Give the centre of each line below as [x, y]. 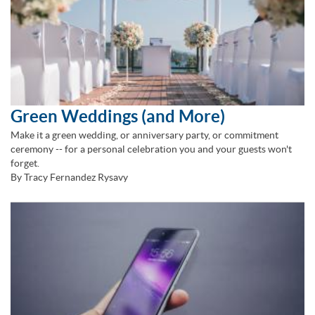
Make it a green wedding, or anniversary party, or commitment [144, 135]
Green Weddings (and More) [118, 116]
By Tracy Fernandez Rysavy [69, 177]
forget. [25, 163]
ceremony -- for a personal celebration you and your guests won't [151, 149]
